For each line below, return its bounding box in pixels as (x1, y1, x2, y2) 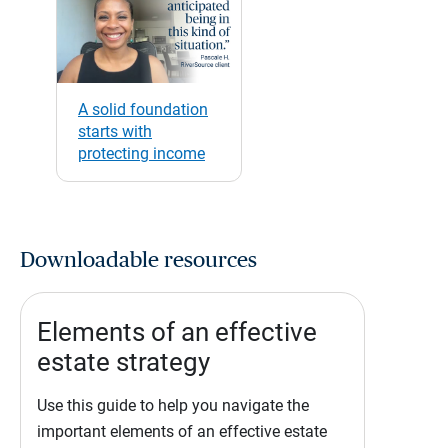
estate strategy (37, 347, 210, 378)
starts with (78, 121, 152, 141)
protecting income (78, 143, 205, 163)
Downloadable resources (20, 249, 257, 272)
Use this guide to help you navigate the (37, 396, 309, 416)
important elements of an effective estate (37, 422, 327, 442)
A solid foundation (78, 99, 208, 119)
